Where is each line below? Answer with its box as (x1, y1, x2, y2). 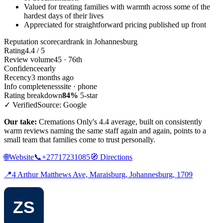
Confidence (4, 64, 40, 73)
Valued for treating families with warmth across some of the (24, 2, 210, 11)
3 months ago (31, 73, 74, 82)
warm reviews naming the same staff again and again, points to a (4, 126, 206, 135)
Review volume (4, 55, 54, 64)
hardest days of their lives (24, 11, 104, 20)
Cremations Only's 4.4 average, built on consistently (37, 117, 202, 126)
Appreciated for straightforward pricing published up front (24, 20, 206, 29)
